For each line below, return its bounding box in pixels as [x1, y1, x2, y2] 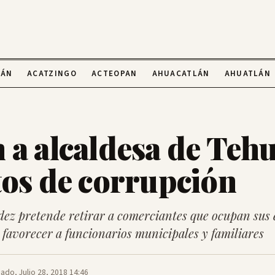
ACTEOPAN [91, 68, 137, 80]
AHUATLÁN [224, 68, 271, 80]
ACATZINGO [27, 68, 77, 80]
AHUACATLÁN [152, 68, 210, 80]
